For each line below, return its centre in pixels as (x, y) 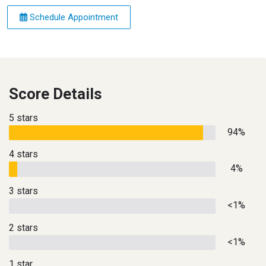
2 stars (23, 227)
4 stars (23, 154)
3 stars (23, 191)
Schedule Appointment (73, 17)
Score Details (56, 94)
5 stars (23, 118)
